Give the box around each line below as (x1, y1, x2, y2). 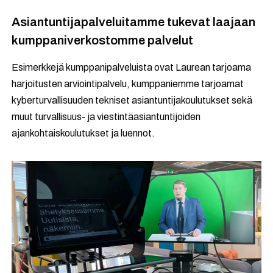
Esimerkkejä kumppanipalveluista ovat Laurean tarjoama (12, 62, 252, 73)
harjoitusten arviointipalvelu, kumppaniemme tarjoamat (12, 79, 244, 89)
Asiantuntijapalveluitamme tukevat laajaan (12, 15, 256, 29)
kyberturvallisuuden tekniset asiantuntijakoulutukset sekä (12, 95, 253, 105)
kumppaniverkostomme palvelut (12, 34, 194, 47)
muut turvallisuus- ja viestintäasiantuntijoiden (12, 112, 201, 122)
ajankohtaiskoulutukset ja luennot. (12, 128, 155, 138)
